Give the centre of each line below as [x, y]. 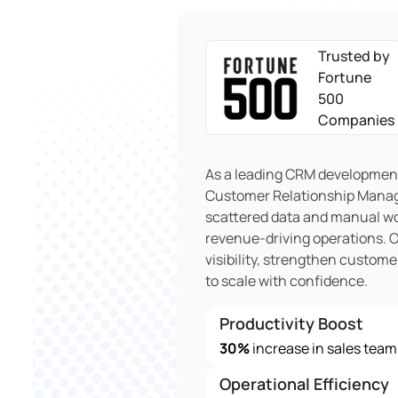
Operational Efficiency [304, 384]
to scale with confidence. [287, 281]
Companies [356, 119]
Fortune [345, 77]
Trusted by [354, 56]
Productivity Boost [291, 323]
